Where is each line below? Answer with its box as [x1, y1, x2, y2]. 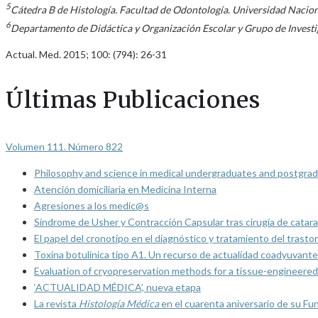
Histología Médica [79, 297, 159, 309]
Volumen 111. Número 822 [6, 140, 123, 153]
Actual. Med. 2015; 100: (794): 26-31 [6, 48, 167, 60]
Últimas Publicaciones [6, 85, 261, 114]
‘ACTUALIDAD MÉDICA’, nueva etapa [34, 280, 201, 293]
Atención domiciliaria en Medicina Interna [34, 182, 216, 195]
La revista [34, 297, 79, 309]
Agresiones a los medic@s [34, 199, 149, 212]
